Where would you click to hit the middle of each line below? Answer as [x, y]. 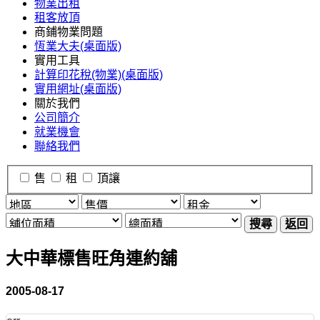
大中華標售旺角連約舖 [91, 258]
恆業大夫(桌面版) [78, 46]
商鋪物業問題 [69, 32]
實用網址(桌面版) [78, 89]
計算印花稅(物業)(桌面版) [99, 75]
